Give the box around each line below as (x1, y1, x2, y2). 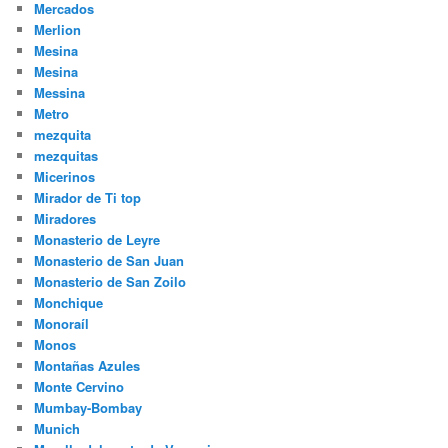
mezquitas (34, 146, 99, 166)
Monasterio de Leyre (34, 230, 161, 250)
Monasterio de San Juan (34, 251, 185, 271)
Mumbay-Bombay (34, 398, 143, 418)
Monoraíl (34, 314, 90, 334)
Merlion (34, 20, 82, 40)
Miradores (34, 209, 97, 229)
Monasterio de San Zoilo (34, 272, 187, 292)
